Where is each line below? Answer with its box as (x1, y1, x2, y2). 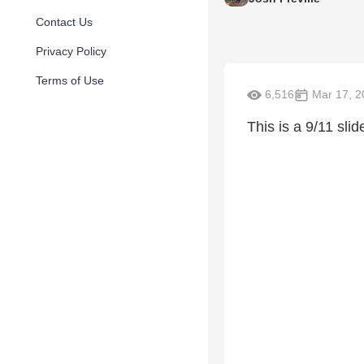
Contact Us (36, 15, 93, 28)
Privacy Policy (36, 45, 106, 58)
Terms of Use (36, 74, 104, 87)
